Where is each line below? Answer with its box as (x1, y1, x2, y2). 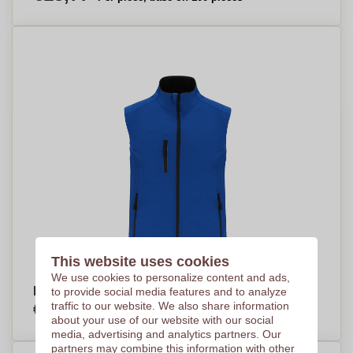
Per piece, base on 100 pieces (98, 307, 243, 318)
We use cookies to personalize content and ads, (50, 271, 290, 284)
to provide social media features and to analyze (50, 285, 287, 298)
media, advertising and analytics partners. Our (50, 328, 281, 340)
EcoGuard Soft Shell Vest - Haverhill (33, 284, 247, 298)
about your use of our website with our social (50, 314, 273, 326)
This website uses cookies (50, 254, 229, 269)
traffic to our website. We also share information (50, 299, 289, 312)
